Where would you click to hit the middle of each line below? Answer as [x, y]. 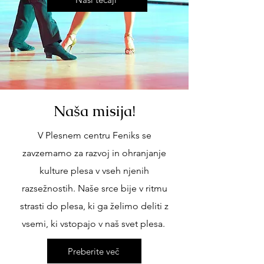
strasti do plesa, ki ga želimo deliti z [94, 206]
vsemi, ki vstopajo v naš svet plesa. [94, 224]
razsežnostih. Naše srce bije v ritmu [94, 188]
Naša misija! [94, 111]
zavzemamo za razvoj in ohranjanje [94, 153]
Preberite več [93, 251]
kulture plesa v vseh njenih [94, 171]
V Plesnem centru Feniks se [94, 135]
